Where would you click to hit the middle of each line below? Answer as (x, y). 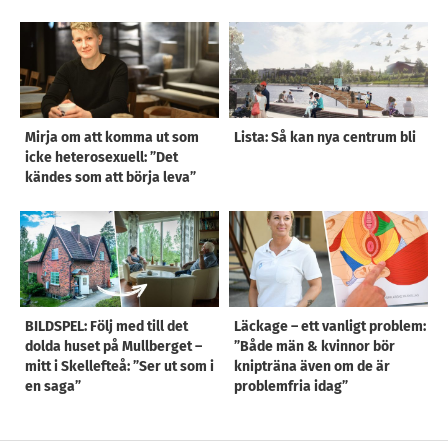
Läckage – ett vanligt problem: (330, 327)
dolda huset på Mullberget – (113, 347)
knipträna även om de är (312, 367)
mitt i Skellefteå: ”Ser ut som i (119, 367)
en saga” (53, 387)
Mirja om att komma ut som (112, 138)
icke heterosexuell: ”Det (101, 158)
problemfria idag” (291, 387)
